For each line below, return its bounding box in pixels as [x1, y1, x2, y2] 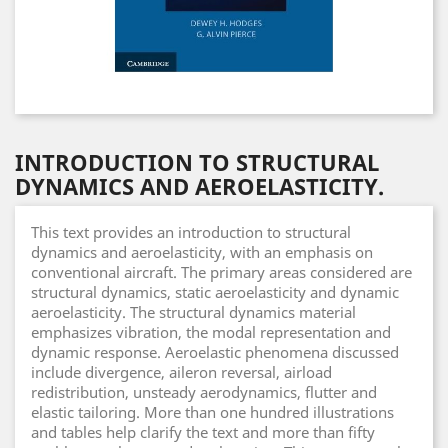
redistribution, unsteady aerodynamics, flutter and [31, 382, 377, 402]
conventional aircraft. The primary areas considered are [31, 262, 412, 282]
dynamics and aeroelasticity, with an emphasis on [31, 242, 373, 262]
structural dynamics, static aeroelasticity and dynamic [31, 282, 399, 302]
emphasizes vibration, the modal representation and [31, 322, 391, 342]
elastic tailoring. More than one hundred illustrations [31, 402, 394, 422]
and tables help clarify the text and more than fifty [31, 422, 375, 442]
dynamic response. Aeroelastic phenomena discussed [31, 342, 399, 362]
